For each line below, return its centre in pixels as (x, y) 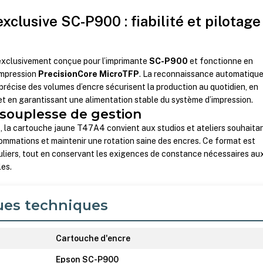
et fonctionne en (221, 61)
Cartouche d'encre (93, 238)
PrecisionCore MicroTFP (89, 74)
